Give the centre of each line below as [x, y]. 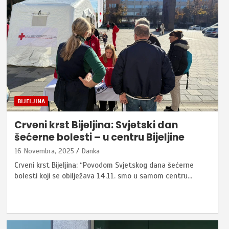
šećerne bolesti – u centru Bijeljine [99, 138]
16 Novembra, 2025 [44, 151]
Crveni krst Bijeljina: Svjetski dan [96, 125]
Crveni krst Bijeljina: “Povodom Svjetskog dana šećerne [104, 165]
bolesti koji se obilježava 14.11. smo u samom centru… [103, 176]
